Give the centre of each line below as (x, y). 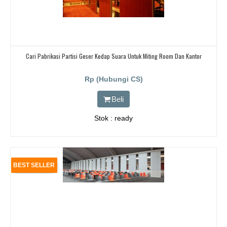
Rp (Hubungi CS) (113, 79)
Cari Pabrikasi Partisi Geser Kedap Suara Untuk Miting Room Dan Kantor (113, 56)
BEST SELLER (34, 165)
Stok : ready (113, 118)
